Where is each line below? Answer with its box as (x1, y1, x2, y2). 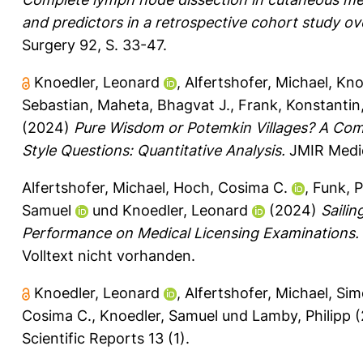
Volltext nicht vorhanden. (22, 246, 195, 264)
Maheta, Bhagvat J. (97, 96, 230, 113)
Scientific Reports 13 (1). (22, 329, 190, 347)
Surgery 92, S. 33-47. (22, 36, 167, 53)
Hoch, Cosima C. (173, 178, 288, 196)
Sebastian (22, 96, 89, 113)
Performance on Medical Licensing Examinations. (22, 224, 359, 241)
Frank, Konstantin (238, 96, 361, 113)
